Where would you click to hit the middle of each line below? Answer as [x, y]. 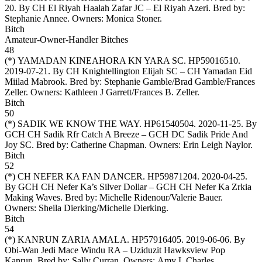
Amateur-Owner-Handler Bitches [66, 39]
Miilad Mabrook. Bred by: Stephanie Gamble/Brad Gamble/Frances [130, 81]
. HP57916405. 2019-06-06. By [186, 239]
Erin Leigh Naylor [217, 144]
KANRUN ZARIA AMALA [72, 239]
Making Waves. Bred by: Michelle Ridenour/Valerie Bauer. [114, 197]
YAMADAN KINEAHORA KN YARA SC [101, 60]
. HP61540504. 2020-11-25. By [198, 123]
